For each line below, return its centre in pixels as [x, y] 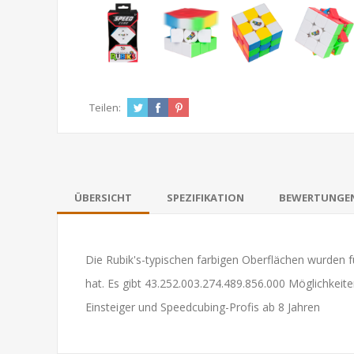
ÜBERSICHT [103, 197]
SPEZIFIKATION [205, 197]
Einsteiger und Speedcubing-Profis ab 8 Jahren [203, 307]
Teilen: [105, 107]
